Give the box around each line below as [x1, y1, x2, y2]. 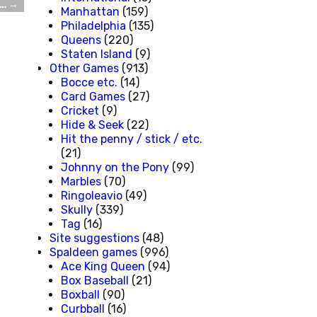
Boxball [61, 287, 100, 301]
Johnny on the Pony [61, 160, 169, 174]
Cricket [61, 103, 99, 117]
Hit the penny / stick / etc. [61, 132, 202, 146]
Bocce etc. [61, 75, 117, 89]
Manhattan [61, 4, 120, 18]
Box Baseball [61, 273, 129, 287]
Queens [61, 33, 101, 47]
